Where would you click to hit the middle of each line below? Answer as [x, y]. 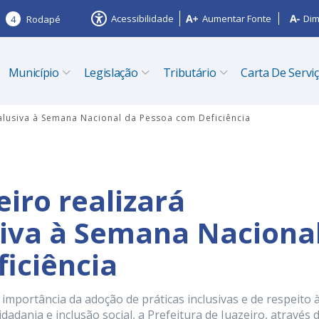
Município [33, 73]
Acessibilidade [142, 19]
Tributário [189, 73]
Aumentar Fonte [237, 19]
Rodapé [43, 19]
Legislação [111, 73]
